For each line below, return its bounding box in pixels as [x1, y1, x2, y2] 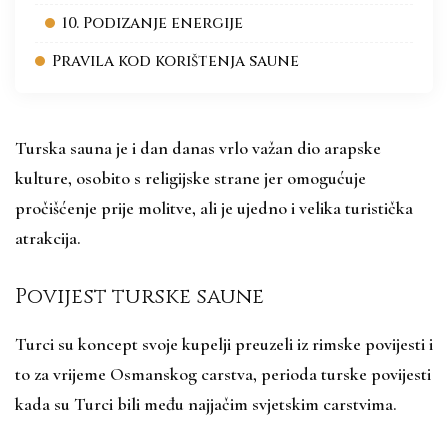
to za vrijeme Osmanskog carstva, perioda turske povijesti [15, 362, 431, 385]
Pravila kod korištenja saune [52, 50, 299, 72]
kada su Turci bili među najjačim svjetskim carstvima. [15, 392, 401, 415]
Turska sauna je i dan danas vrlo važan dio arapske [15, 136, 381, 159]
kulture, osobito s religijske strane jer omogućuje [15, 166, 366, 189]
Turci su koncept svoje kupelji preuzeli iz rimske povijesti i [15, 332, 433, 355]
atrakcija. [15, 226, 81, 249]
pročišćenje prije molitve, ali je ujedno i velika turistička [15, 196, 413, 219]
